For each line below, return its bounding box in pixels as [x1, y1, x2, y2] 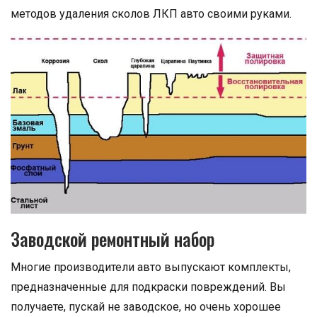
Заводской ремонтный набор [11, 226, 214, 253]
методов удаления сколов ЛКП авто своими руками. [11, 6, 292, 21]
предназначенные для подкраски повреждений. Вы [11, 280, 286, 294]
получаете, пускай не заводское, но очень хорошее [11, 300, 281, 314]
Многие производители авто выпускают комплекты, [11, 260, 291, 275]
